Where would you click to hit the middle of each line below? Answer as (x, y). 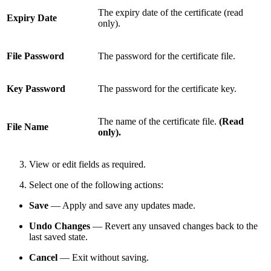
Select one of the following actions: (96, 185)
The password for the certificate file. (167, 56)
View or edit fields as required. (87, 165)
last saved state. (58, 237)
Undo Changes (60, 226)
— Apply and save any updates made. (122, 206)
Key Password (36, 89)
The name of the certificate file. (158, 122)
